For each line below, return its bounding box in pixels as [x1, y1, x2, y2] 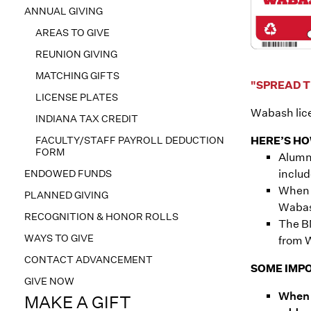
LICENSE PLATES [35, 91, 118, 103]
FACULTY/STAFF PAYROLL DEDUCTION [35, 134, 224, 146]
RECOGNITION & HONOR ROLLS [24, 210, 178, 223]
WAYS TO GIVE [24, 232, 94, 244]
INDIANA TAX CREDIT [35, 112, 138, 125]
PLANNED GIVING [24, 189, 108, 201]
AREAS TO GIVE [35, 26, 110, 39]
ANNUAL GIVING [24, 5, 103, 17]
